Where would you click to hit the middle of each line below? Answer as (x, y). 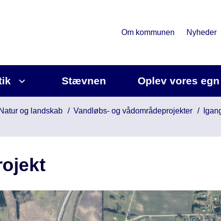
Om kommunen (148, 32)
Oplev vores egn (179, 81)
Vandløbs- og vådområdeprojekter (133, 111)
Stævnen (84, 81)
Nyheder (202, 32)
